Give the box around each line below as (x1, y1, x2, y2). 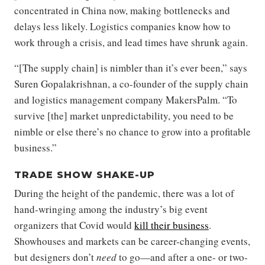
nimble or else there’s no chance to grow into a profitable (14, 125, 251, 139)
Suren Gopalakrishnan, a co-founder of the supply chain (14, 77, 248, 91)
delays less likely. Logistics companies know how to (14, 20, 231, 34)
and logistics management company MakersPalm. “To (14, 93, 237, 107)
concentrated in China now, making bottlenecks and (14, 4, 230, 18)
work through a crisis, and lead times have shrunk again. (14, 35, 248, 50)
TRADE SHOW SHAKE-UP (14, 169, 155, 181)
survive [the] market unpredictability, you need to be (14, 109, 234, 123)
